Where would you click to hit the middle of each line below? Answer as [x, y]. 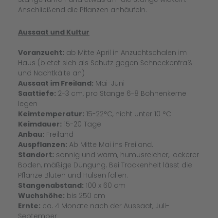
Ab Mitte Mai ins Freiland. [110, 144]
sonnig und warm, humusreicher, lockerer [126, 154]
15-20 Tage [81, 124]
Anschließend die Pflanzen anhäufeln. [83, 10]
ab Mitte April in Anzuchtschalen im [125, 52]
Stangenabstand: [51, 185]
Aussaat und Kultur [54, 32]
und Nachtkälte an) [51, 73]
